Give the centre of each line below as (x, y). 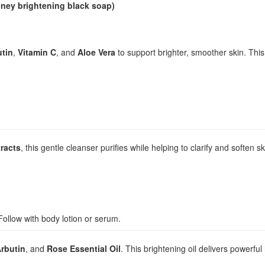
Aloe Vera (96, 52)
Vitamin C (37, 52)
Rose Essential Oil (84, 248)
